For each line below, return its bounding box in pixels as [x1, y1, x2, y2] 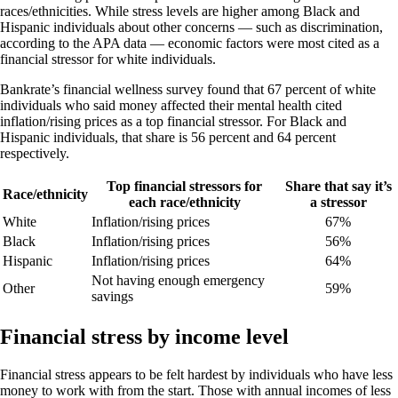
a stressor [309, 194, 367, 210]
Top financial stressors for [107, 178, 262, 194]
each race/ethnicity [128, 194, 241, 210]
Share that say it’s [284, 178, 392, 194]
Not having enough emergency [92, 272, 265, 288]
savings [92, 288, 133, 304]
